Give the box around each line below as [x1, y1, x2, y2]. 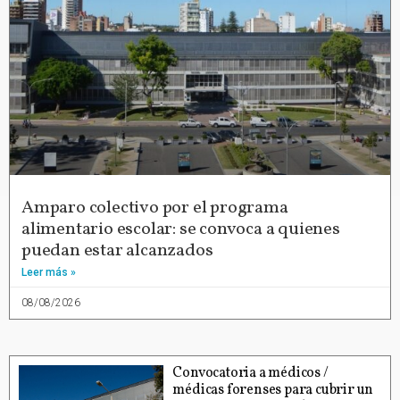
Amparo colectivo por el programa [21, 196, 288, 221]
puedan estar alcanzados [21, 238, 213, 264]
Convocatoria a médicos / [172, 363, 329, 384]
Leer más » [21, 266, 76, 279]
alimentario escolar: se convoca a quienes [21, 217, 340, 243]
